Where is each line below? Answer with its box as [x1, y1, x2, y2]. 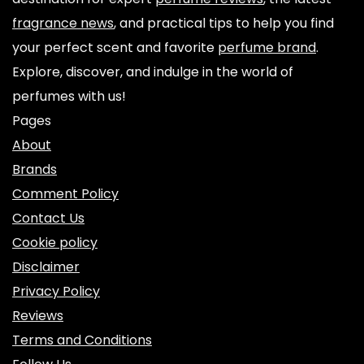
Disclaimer [12, 258, 80, 276]
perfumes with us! [12, 87, 126, 106]
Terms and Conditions [12, 331, 152, 349]
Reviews [12, 306, 63, 325]
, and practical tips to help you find [114, 14, 334, 32]
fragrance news [12, 14, 114, 32]
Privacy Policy [12, 282, 100, 301]
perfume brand [218, 38, 316, 57]
